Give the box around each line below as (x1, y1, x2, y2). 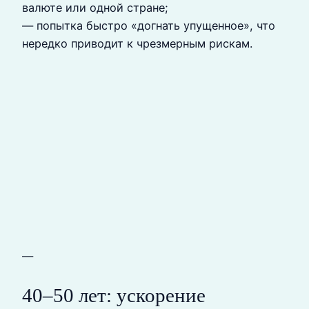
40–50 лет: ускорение (22, 284, 206, 307)
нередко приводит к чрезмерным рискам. (22, 36, 252, 50)
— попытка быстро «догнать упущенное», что (22, 18, 275, 32)
